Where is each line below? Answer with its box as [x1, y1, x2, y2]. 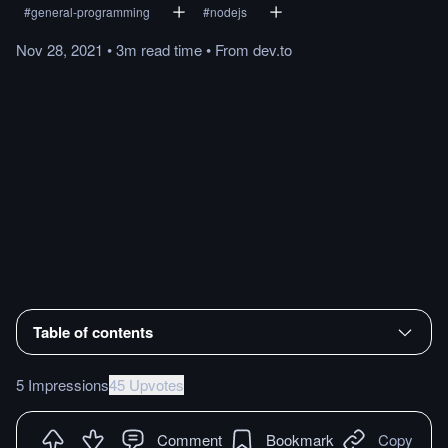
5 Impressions [16, 373, 109, 395]
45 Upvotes [109, 373, 184, 395]
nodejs [210, 3, 247, 20]
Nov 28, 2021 [16, 39, 103, 60]
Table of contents [33, 320, 153, 343]
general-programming [31, 3, 150, 20]
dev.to [253, 39, 292, 60]
